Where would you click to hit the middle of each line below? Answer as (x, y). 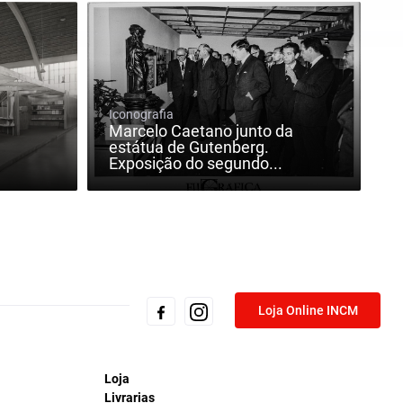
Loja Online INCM (308, 310)
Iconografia (141, 115)
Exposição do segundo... (195, 164)
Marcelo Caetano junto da (201, 131)
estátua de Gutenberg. (188, 148)
